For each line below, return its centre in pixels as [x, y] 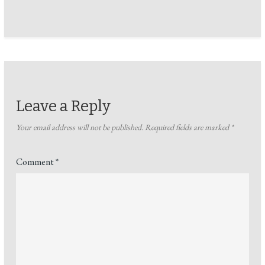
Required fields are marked [188, 127]
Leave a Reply [64, 106]
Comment [36, 161]
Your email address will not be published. [80, 127]
